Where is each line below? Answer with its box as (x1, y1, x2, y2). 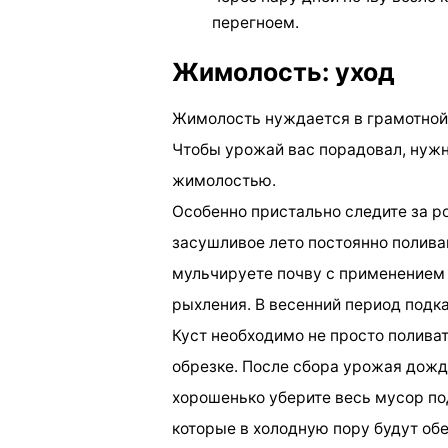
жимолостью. (172, 171, 276, 191)
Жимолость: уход (172, 57, 395, 88)
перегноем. (212, 12, 299, 32)
